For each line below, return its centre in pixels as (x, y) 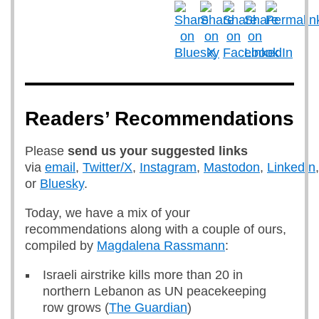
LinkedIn (291, 167)
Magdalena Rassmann (161, 246)
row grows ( (76, 308)
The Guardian (148, 308)
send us (92, 151)
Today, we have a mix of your (108, 213)
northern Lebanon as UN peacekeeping (155, 291)
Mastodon (232, 167)
